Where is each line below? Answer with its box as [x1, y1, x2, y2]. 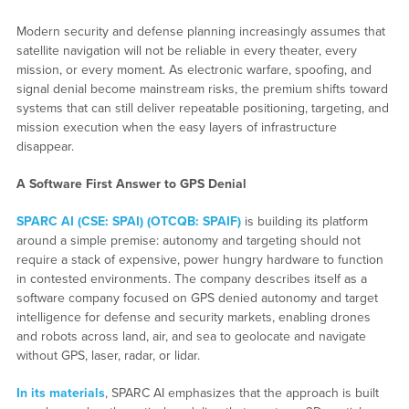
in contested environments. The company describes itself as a [16, 271, 367, 288]
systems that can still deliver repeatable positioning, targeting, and [16, 100, 389, 117]
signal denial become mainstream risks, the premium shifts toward [16, 81, 388, 98]
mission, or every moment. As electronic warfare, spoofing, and [16, 62, 372, 79]
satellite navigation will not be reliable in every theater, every [16, 43, 357, 59]
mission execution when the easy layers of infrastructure [16, 120, 337, 136]
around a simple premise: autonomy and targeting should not [16, 233, 361, 249]
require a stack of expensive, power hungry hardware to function [16, 252, 383, 268]
